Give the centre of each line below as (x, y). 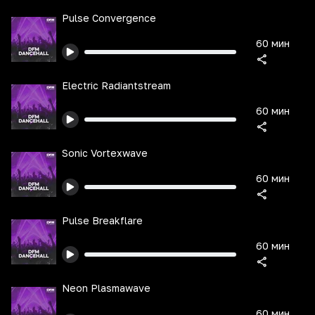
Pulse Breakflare (102, 220)
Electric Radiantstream (116, 85)
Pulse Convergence (109, 18)
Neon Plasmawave (106, 288)
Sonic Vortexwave (105, 153)
